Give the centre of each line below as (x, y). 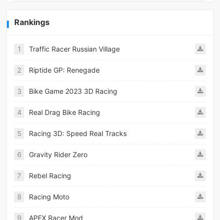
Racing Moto (49, 196)
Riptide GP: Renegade (65, 70)
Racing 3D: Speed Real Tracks (78, 133)
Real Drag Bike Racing (65, 112)
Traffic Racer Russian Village (75, 49)
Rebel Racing (50, 175)
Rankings (32, 22)
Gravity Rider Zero (58, 154)
